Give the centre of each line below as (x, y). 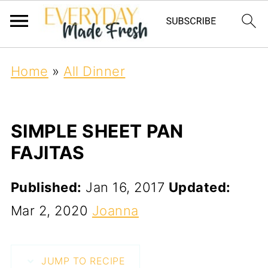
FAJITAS (48, 153)
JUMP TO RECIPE (82, 261)
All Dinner (95, 71)
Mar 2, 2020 (49, 211)
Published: (46, 187)
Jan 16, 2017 (125, 187)
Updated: (200, 187)
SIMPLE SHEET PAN (97, 131)
